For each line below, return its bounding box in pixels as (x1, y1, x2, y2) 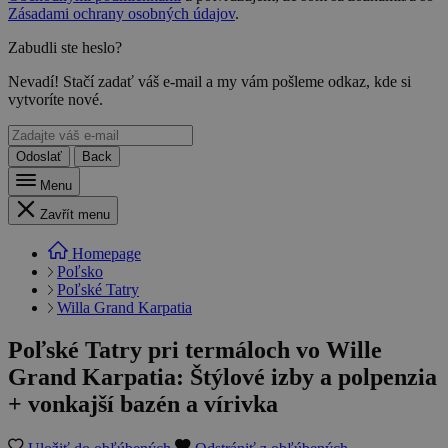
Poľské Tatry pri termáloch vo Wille (8, 337, 382, 364)
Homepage (72, 245, 141, 263)
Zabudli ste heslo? (8, 39, 122, 57)
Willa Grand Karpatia (57, 299, 192, 317)
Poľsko (57, 263, 103, 281)
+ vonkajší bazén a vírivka (8, 391, 278, 418)
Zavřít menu (40, 207, 110, 223)
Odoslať (16, 149, 62, 165)
